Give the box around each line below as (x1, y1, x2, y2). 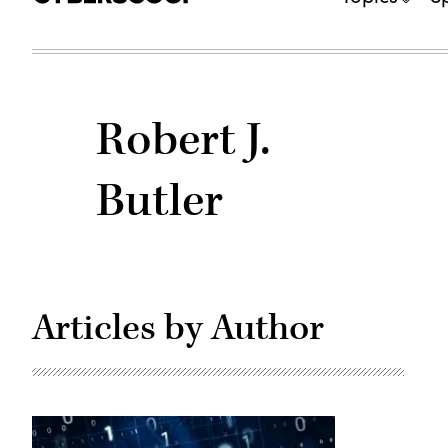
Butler (96, 172, 223, 231)
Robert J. (96, 111, 271, 170)
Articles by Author (32, 304, 324, 352)
